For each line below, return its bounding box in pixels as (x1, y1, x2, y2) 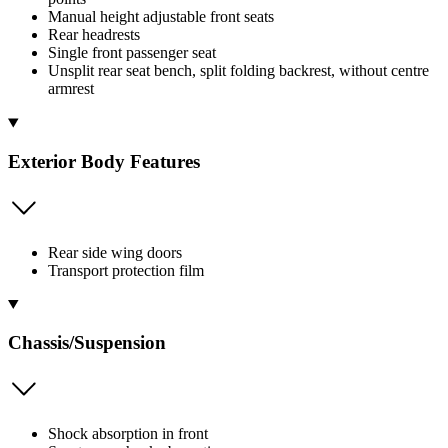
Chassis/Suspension (8, 332, 166, 354)
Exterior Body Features (8, 151, 200, 173)
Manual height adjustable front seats (48, 8, 274, 26)
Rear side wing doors (48, 243, 182, 261)
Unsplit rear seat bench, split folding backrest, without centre (48, 62, 429, 80)
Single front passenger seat (48, 44, 216, 62)
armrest (48, 80, 94, 98)
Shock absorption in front (48, 425, 208, 443)
